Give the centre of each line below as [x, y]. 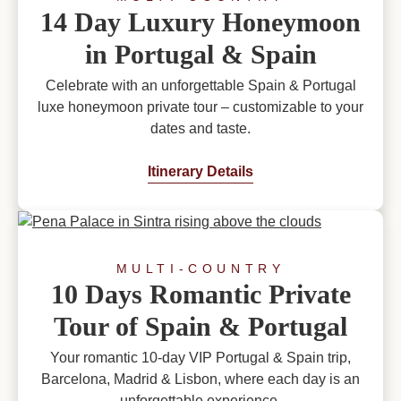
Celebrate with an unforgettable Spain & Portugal [200, 86]
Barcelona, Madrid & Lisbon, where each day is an [200, 380]
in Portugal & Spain [200, 55]
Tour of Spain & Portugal [200, 327]
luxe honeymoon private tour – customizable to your [200, 107]
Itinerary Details [200, 172]
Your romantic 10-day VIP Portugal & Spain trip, [200, 358]
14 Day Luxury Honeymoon [200, 22]
